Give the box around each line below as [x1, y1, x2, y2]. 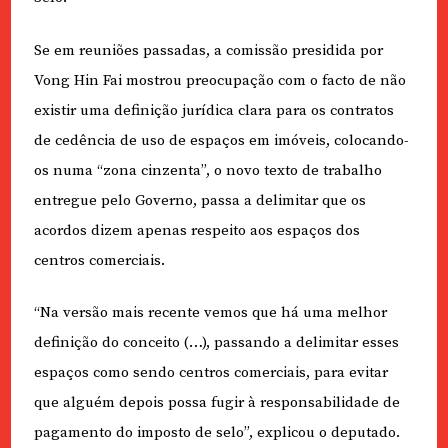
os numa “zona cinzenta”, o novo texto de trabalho [33, 160, 382, 180]
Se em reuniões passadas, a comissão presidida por [33, 40, 383, 60]
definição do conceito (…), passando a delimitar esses [33, 333, 399, 353]
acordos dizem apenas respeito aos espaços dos [33, 220, 360, 240]
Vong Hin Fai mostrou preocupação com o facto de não [33, 70, 406, 90]
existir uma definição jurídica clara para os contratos [33, 100, 394, 120]
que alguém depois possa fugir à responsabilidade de [33, 393, 400, 413]
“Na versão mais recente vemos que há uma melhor [33, 303, 387, 323]
